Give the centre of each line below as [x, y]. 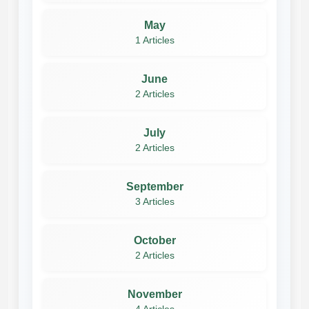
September [154, 186]
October [154, 240]
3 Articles [154, 201]
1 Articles [154, 40]
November [154, 294]
